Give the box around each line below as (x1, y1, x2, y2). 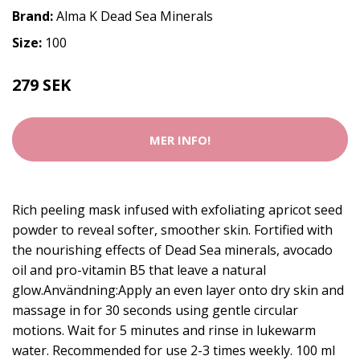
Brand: (12, 7, 56, 25)
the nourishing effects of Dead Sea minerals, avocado (12, 241, 333, 259)
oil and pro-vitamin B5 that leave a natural (12, 261, 266, 279)
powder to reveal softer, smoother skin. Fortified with (12, 221, 333, 239)
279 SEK (12, 74, 71, 96)
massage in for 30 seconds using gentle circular (12, 301, 298, 319)
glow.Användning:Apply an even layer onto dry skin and (12, 281, 344, 299)
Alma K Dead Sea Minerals (56, 7, 213, 25)
